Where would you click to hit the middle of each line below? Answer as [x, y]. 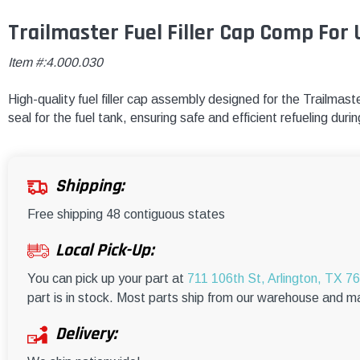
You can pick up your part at [107, 279]
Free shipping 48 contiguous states [126, 215]
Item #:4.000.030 [55, 63]
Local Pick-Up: [104, 251]
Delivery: [86, 335]
